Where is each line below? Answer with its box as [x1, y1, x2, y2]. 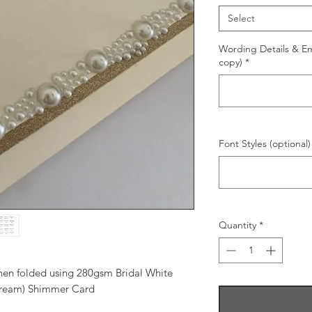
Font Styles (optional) [219, 137, 311, 150]
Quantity [219, 219, 256, 231]
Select [228, 12, 255, 24]
